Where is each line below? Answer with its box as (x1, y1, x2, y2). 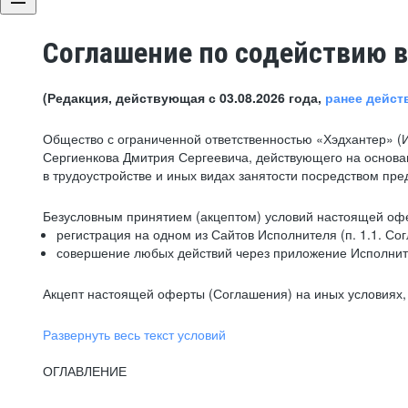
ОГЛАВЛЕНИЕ (43, 362, 127, 380)
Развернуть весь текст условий (43, 325, 226, 343)
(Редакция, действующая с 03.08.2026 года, (43, 88, 325, 107)
